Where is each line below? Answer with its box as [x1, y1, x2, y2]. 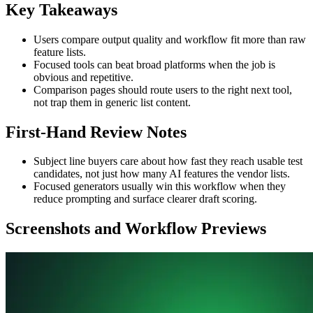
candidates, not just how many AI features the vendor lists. [34, 168, 290, 180]
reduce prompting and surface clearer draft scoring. [34, 193, 257, 205]
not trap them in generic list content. [34, 96, 191, 108]
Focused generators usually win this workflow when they [34, 180, 286, 193]
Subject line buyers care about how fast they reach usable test [34, 155, 303, 168]
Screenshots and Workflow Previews [6, 219, 266, 238]
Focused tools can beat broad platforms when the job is [34, 58, 275, 71]
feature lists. [34, 45, 86, 58]
